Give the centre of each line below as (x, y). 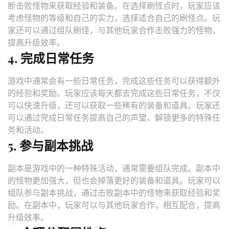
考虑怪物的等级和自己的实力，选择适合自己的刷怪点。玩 (114, 18)
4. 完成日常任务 (51, 58)
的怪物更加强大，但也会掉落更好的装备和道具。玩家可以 (114, 180)
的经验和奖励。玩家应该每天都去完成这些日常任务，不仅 (114, 93)
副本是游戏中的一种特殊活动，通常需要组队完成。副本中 (114, 168)
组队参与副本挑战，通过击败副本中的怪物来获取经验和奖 (114, 193)
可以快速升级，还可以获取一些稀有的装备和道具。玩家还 (114, 105)
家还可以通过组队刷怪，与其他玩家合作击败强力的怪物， (114, 30)
